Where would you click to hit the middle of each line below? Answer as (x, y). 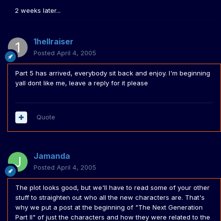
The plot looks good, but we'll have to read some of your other (112, 188)
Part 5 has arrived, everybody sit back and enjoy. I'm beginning (113, 73)
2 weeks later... (38, 11)
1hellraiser (54, 42)
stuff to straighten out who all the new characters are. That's (110, 198)
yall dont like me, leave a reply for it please (82, 83)
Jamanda (52, 156)
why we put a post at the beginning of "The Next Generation (109, 207)
